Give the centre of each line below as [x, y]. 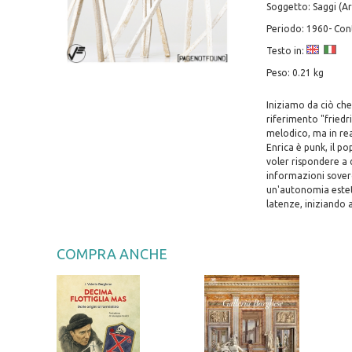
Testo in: [286, 51]
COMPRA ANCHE [112, 254]
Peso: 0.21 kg [295, 73]
